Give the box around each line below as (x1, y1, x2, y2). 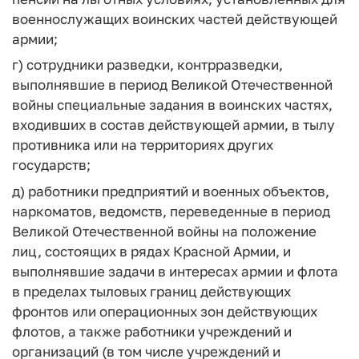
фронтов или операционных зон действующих (12, 302, 317, 320)
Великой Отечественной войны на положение (12, 222, 317, 240)
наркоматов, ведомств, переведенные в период (12, 202, 330, 220)
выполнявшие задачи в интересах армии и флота (12, 262, 338, 280)
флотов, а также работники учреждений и (12, 322, 292, 340)
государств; (12, 156, 91, 173)
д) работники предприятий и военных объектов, (12, 182, 329, 200)
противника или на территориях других (12, 136, 273, 153)
